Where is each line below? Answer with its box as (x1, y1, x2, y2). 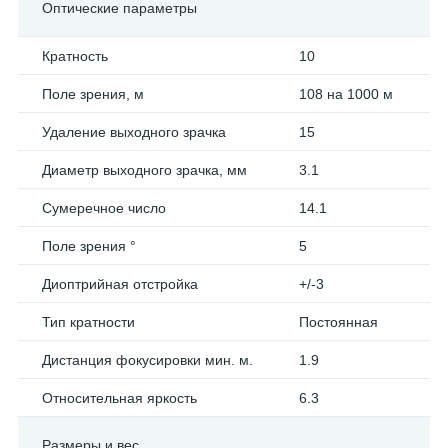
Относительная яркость (42, 390, 197, 406)
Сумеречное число (42, 200, 166, 216)
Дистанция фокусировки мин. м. (42, 352, 253, 368)
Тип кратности (42, 314, 135, 330)
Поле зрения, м (42, 86, 144, 102)
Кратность (42, 48, 108, 64)
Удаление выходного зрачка (42, 124, 226, 140)
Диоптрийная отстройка (42, 276, 198, 292)
